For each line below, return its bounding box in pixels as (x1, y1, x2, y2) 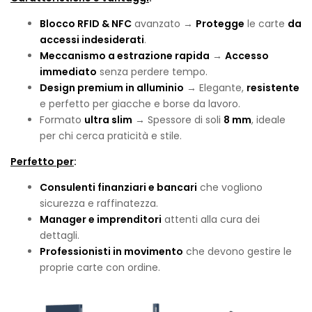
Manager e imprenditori (40, 212, 162, 226)
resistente (247, 80, 299, 95)
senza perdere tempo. (97, 64, 208, 79)
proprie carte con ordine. (40, 260, 160, 274)
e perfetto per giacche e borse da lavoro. (40, 96, 240, 111)
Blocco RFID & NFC (40, 16, 132, 31)
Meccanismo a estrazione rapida (40, 48, 210, 63)
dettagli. (40, 228, 79, 242)
